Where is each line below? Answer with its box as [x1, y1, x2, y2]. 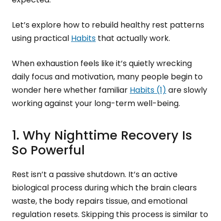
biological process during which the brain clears [12, 182, 197, 193]
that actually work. [96, 33, 170, 44]
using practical [12, 33, 71, 44]
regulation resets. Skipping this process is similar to [12, 209, 208, 220]
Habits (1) [130, 84, 166, 96]
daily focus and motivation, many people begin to [12, 71, 203, 82]
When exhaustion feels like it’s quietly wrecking [12, 58, 192, 69]
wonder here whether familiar [12, 84, 130, 96]
